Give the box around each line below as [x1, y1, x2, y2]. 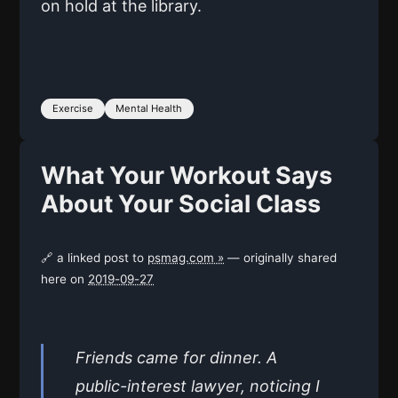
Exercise [52, 102, 93, 115]
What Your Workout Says [41, 161, 332, 191]
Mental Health [115, 102, 183, 115]
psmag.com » [147, 251, 224, 266]
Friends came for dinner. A [76, 348, 277, 368]
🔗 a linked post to [41, 251, 147, 266]
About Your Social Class [41, 189, 321, 219]
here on [41, 272, 88, 287]
